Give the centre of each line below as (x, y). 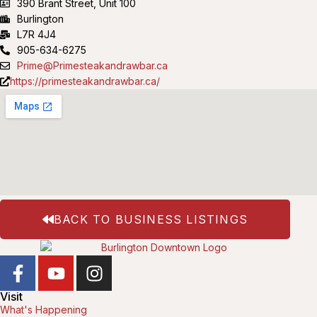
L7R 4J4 (36, 35)
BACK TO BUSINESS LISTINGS (151, 220)
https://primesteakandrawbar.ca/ (85, 81)
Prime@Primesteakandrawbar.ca (92, 66)
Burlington (40, 19)
